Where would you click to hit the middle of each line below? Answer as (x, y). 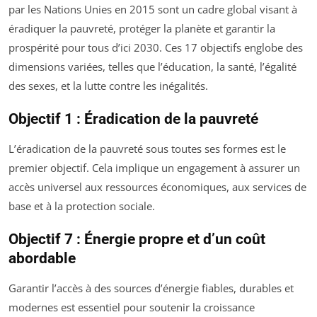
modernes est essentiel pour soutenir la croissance (132, 307)
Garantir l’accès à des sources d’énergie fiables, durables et (151, 288)
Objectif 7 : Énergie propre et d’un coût (137, 240)
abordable (42, 259)
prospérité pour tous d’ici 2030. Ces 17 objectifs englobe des (156, 48)
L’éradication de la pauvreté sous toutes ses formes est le (147, 149)
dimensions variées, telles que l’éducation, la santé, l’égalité (152, 67)
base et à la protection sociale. (82, 206)
